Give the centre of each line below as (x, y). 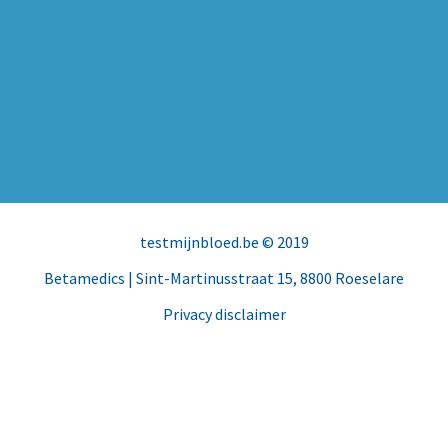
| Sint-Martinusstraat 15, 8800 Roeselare (264, 277)
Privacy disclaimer (224, 313)
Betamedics (84, 277)
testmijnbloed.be (199, 241)
